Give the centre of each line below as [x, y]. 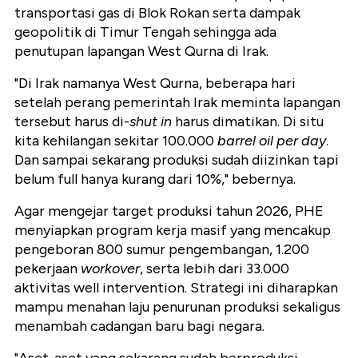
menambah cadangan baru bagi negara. [139, 326]
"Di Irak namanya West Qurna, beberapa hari [155, 84]
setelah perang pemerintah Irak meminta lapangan [177, 103]
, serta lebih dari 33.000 [215, 269]
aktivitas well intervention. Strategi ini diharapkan [176, 288]
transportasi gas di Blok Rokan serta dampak [157, 13]
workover [110, 269]
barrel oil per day [272, 141]
